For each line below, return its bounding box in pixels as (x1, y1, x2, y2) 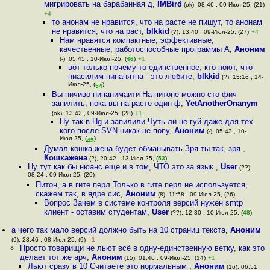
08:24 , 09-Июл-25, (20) (27, 171, 95, 180)
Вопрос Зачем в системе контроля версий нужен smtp (43, 198, 243, 207)
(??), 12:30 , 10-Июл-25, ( (168, 209, 243, 216)
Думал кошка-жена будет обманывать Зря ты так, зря (43, 144, 243, 153)
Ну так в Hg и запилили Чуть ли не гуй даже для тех (60, 117, 254, 126)
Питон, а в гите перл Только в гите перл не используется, (36, 180, 248, 189)
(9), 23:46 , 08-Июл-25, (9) (11, 236, 86, 243)
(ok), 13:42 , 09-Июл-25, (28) (51, 110, 133, 116)
